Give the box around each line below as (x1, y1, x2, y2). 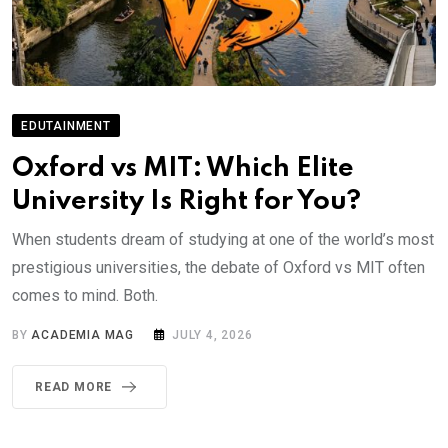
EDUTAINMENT (21, 118, 111, 133)
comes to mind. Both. (12, 285, 158, 305)
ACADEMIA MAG (31, 327, 135, 342)
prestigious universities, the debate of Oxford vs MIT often (12, 257, 425, 277)
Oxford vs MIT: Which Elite (12, 154, 354, 182)
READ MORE (35, 379, 113, 394)
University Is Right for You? (12, 187, 361, 215)
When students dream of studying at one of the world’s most (12, 229, 434, 249)
